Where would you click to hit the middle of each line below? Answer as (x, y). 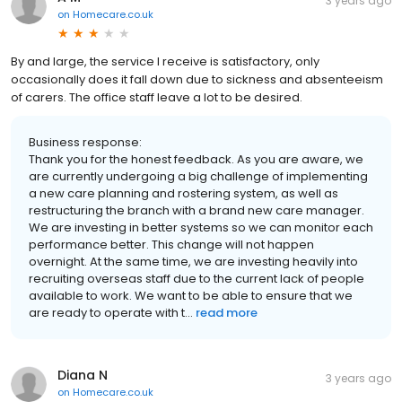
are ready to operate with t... (111, 312)
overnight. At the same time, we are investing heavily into (193, 261)
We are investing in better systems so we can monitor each (201, 227)
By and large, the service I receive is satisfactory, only (165, 61)
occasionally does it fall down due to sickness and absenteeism (197, 79)
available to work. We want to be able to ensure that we (191, 295)
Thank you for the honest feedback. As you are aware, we (196, 159)
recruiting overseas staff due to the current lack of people (197, 278)
